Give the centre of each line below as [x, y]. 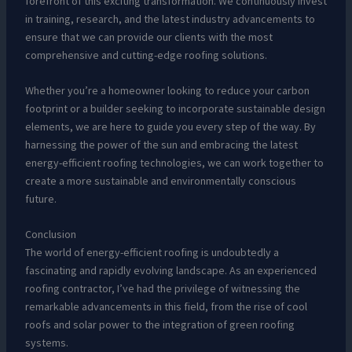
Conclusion [50, 235]
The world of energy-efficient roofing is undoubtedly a [152, 253]
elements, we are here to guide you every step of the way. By [170, 127]
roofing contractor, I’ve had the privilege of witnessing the [162, 289]
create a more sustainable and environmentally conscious [160, 181]
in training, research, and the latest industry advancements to [170, 18]
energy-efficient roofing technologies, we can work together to [174, 163]
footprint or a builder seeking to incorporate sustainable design [175, 109]
